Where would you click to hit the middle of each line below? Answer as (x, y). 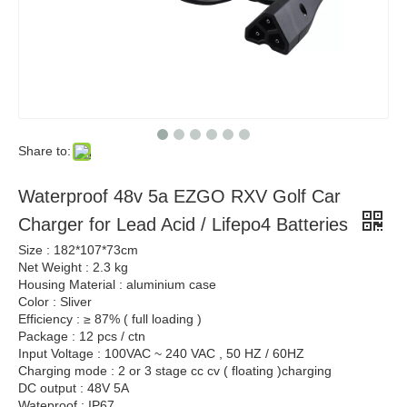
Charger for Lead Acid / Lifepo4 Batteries (186, 224)
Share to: (45, 151)
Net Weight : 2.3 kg (73, 267)
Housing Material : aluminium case (117, 284)
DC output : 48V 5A (74, 388)
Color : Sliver (55, 302)
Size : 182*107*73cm (78, 250)
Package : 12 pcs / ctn (82, 336)
